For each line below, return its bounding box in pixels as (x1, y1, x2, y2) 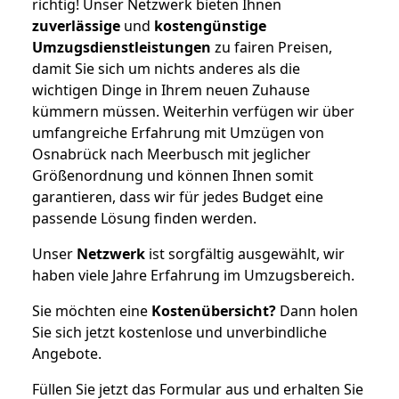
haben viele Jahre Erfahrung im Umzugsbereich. (32, 265, 354, 285)
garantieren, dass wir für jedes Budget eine (32, 186, 323, 207)
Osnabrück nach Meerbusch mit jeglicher (32, 143, 311, 164)
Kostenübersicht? (151, 300, 276, 321)
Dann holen (276, 300, 358, 321)
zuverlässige (32, 15, 120, 36)
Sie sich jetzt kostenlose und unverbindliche (32, 322, 327, 342)
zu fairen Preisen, (211, 37, 332, 57)
